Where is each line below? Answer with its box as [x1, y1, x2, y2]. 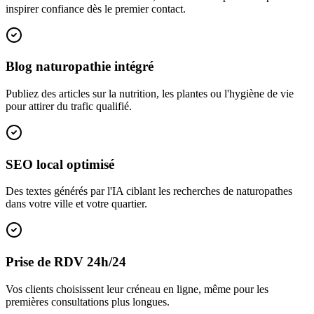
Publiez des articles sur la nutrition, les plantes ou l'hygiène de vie [6, 87, 294, 100]
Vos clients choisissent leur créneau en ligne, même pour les [6, 282, 268, 295]
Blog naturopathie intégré [6, 59, 153, 74]
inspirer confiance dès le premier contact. [6, 2, 186, 15]
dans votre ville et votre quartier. [6, 198, 147, 210]
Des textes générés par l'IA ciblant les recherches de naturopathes [6, 185, 292, 198]
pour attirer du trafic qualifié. [6, 100, 132, 112]
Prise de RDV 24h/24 [6, 254, 126, 270]
